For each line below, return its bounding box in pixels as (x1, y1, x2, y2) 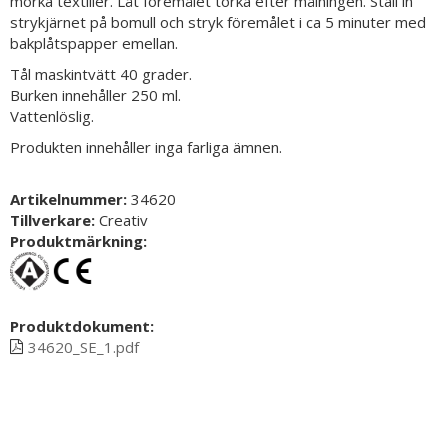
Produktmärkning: (10, 230, 147, 251)
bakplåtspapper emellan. (10, 32, 178, 53)
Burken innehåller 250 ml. (10, 84, 181, 105)
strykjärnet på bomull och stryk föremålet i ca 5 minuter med (10, 11, 426, 32)
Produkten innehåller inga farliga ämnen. (10, 136, 282, 157)
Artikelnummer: (10, 188, 131, 209)
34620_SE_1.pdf (28, 337, 139, 358)
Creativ (99, 209, 148, 230)
